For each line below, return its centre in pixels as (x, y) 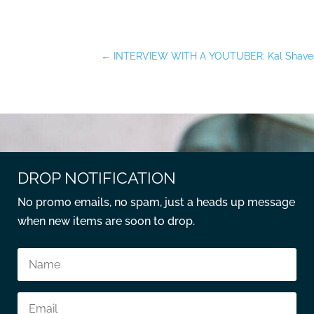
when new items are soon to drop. (107, 221)
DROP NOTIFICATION (97, 177)
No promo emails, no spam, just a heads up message (157, 202)
